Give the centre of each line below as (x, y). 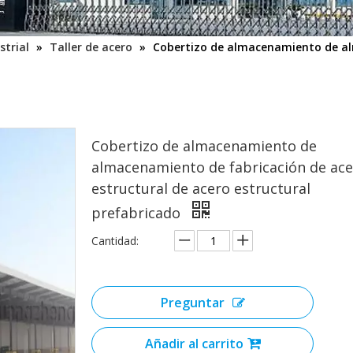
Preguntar (192, 303)
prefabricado (138, 213)
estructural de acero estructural (201, 188)
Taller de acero (91, 47)
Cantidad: (115, 241)
